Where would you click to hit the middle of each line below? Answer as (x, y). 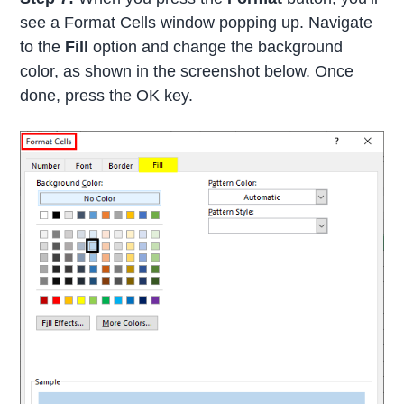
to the (43, 46)
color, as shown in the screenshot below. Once (187, 71)
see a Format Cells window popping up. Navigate (197, 22)
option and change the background (216, 46)
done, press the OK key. (107, 95)
